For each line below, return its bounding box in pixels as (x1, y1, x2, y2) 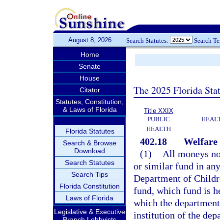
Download (74, 147, 105, 155)
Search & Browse (63, 139, 116, 147)
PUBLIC (147, 115, 170, 123)
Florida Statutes (65, 127, 114, 135)
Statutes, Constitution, (55, 98, 124, 106)
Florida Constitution (59, 182, 120, 190)
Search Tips (71, 170, 108, 178)
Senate (79, 62, 101, 70)
